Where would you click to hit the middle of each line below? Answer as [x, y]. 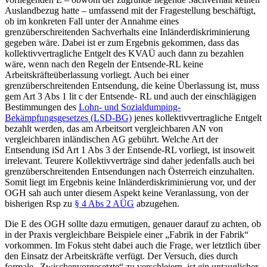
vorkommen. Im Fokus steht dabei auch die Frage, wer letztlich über [133, 246]
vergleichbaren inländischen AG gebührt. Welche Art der [111, 139]
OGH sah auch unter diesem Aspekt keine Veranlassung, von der [127, 193]
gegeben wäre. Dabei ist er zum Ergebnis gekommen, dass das [122, 43]
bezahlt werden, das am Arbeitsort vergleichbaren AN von [114, 129]
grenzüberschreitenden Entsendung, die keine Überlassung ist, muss [132, 86]
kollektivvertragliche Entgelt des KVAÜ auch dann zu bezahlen [124, 54]
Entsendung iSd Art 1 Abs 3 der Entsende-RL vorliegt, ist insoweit [130, 150]
